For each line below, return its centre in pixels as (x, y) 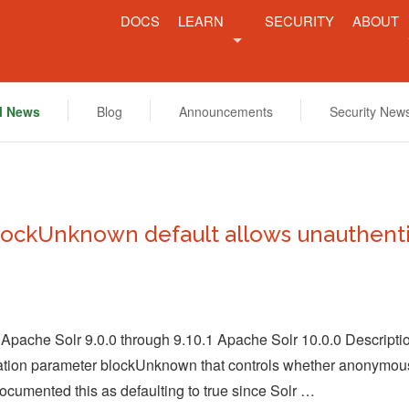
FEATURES (225, 100)
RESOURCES (232, 136)
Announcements (226, 111)
